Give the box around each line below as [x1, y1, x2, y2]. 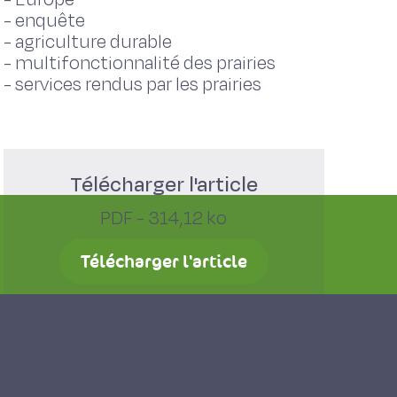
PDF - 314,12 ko [100, 206, 228, 231]
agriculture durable [14, 29, 172, 55]
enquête [14, 8, 85, 34]
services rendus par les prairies [14, 72, 261, 97]
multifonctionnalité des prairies [14, 51, 276, 76]
